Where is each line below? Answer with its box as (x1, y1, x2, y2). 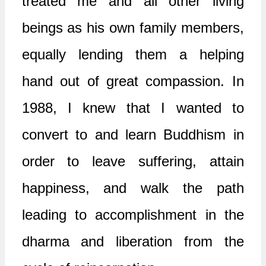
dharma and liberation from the (21, 233, 244, 249)
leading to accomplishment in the (21, 207, 244, 223)
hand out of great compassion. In (21, 73, 244, 89)
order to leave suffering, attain (21, 153, 244, 169)
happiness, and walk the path (21, 180, 244, 196)
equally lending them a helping (21, 46, 244, 62)
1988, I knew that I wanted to (21, 100, 244, 116)
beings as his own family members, (21, 20, 244, 36)
